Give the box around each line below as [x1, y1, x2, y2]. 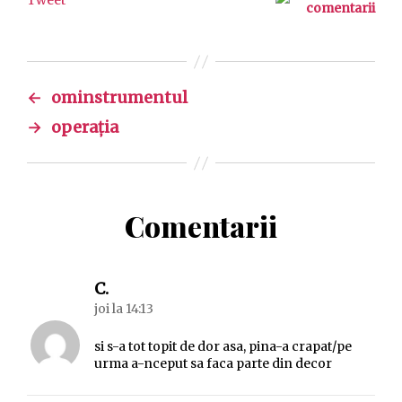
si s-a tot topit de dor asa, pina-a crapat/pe [94, 338, 352, 355]
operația [51, 117, 118, 138]
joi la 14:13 [94, 301, 153, 318]
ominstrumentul [51, 87, 188, 109]
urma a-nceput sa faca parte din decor [94, 355, 332, 372]
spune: [108, 277, 162, 299]
